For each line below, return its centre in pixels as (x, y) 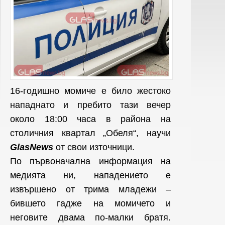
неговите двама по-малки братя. (90, 217)
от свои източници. (94, 147)
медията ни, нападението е (90, 175)
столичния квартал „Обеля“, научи (90, 133)
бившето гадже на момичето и (90, 203)
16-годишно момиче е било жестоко (90, 91)
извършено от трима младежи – (90, 189)
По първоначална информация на (90, 161)
